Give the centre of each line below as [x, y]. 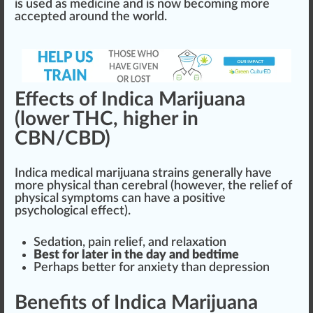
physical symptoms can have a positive [120, 198]
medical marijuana [100, 173]
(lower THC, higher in [107, 118]
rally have [246, 173]
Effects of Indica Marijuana [130, 99]
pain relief [115, 242]
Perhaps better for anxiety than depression [152, 267]
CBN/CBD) [63, 138]
